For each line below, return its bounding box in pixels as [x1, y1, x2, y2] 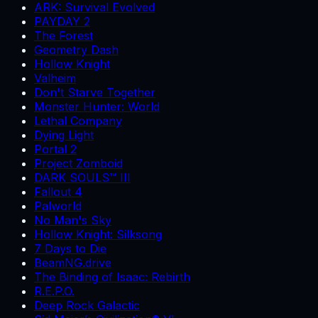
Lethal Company [34, 114, 122, 128]
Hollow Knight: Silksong [34, 227, 162, 242]
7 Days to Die [34, 241, 106, 256]
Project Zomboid [34, 156, 123, 171]
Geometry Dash [34, 43, 119, 57]
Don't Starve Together [34, 85, 155, 100]
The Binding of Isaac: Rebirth [34, 270, 190, 285]
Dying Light [34, 128, 94, 143]
